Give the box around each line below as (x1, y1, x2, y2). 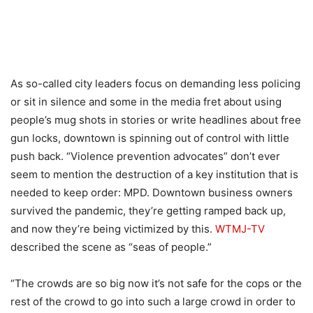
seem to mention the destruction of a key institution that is (10, 168, 298, 182)
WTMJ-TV (215, 222, 265, 236)
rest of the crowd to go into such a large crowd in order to (10, 295, 296, 309)
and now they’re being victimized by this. (10, 222, 215, 236)
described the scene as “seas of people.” (10, 240, 212, 254)
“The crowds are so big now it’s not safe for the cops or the (10, 277, 302, 291)
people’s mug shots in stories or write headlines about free (10, 113, 301, 127)
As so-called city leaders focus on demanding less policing (10, 77, 300, 91)
